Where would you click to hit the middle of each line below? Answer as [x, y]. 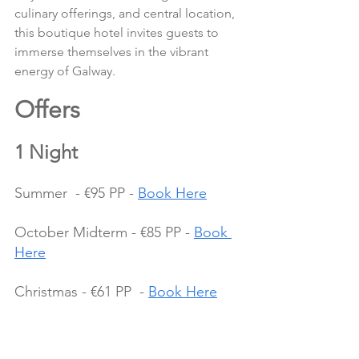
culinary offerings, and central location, [126, 13]
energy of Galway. [65, 71]
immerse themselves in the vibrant [113, 51]
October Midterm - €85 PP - [104, 232]
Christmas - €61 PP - [81, 291]
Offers [50, 109]
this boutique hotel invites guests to [118, 32]
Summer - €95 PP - [76, 193]
